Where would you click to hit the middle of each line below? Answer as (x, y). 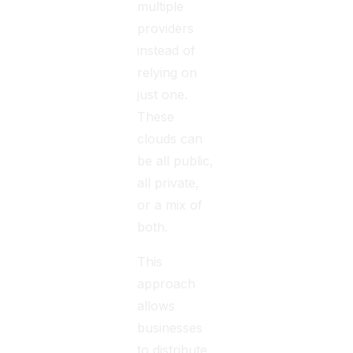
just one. (163, 95)
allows (156, 306)
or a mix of (170, 205)
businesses (170, 328)
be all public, (176, 161)
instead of (167, 50)
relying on (167, 72)
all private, (169, 183)
